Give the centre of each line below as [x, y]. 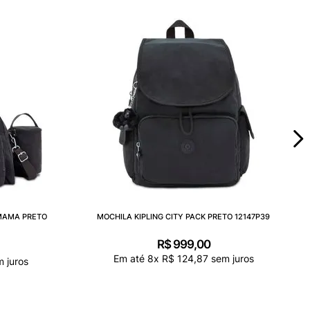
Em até [130, 259]
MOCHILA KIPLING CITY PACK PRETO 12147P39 [183, 217]
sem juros [231, 259]
